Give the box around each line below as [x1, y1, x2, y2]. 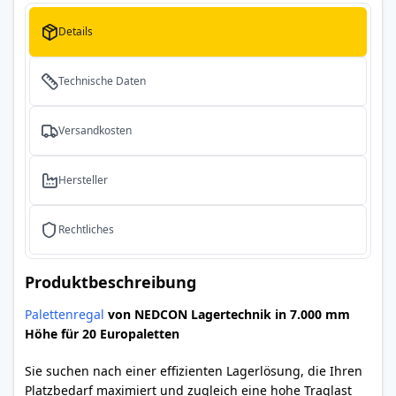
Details [58, 24, 93, 39]
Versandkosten [58, 123, 132, 138]
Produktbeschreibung [25, 271, 196, 293]
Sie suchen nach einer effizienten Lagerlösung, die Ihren [25, 362, 362, 379]
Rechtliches [58, 222, 114, 237]
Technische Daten [58, 73, 146, 88]
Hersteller [58, 172, 108, 187]
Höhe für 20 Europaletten [25, 325, 179, 342]
